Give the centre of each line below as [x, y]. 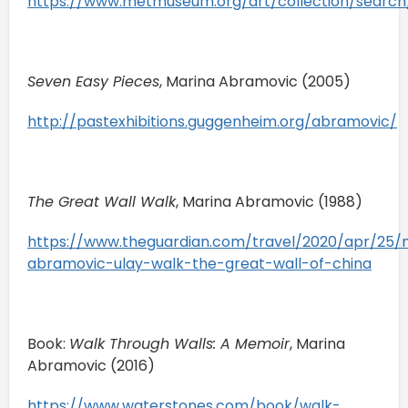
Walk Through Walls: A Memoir [179, 343]
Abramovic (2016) [93, 365]
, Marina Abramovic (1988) [271, 201]
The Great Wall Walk [102, 201]
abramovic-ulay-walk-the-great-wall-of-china [199, 263]
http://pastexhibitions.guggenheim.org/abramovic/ [212, 121]
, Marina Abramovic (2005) [257, 81]
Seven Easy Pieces [93, 81]
